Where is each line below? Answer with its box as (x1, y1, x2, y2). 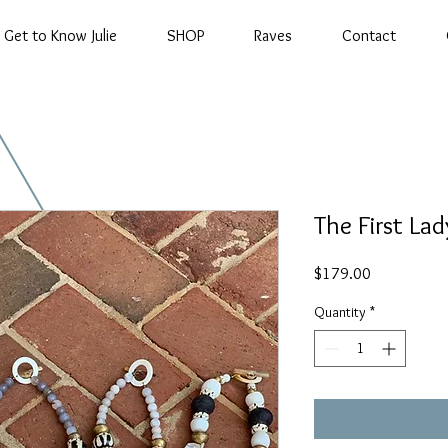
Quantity (314, 303, 366, 322)
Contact (342, 26, 396, 45)
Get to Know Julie (4, 26, 117, 45)
